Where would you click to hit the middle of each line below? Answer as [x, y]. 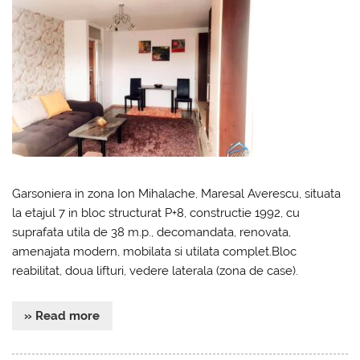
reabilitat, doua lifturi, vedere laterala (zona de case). [155, 270]
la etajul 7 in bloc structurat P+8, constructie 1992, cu [156, 213]
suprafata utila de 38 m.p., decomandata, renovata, [152, 232]
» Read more [62, 316]
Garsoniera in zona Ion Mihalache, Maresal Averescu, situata [177, 193]
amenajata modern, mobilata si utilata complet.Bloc [155, 251]
